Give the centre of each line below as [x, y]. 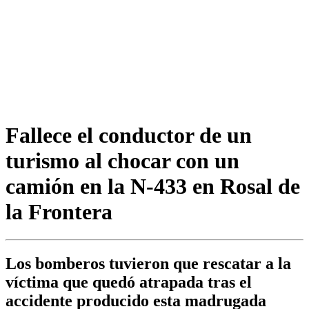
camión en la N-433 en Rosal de [153, 186]
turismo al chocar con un [122, 160]
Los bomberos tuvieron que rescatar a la [148, 264]
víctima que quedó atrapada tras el [129, 282]
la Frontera [59, 211]
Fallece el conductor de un [129, 135]
